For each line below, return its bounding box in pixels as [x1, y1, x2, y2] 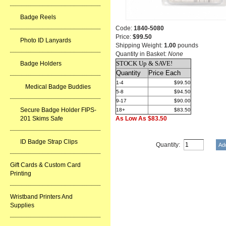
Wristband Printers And [10, 193, 73, 200]
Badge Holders [20, 60, 62, 67]
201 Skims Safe [20, 115, 63, 122]
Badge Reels [20, 14, 56, 21]
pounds [176, 42, 198, 49]
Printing [10, 170, 31, 177]
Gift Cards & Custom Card [10, 161, 81, 168]
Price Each [148, 69, 181, 77]
